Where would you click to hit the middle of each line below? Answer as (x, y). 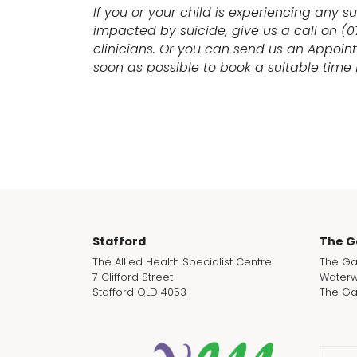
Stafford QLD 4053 (140, 292)
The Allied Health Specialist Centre (182, 261)
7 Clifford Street (133, 277)
